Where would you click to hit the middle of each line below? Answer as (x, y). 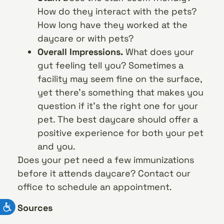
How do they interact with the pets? (117, 11)
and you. (56, 146)
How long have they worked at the (112, 25)
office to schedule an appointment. (95, 187)
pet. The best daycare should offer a (118, 119)
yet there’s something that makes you (120, 92)
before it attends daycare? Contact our (104, 173)
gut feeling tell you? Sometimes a (110, 65)
